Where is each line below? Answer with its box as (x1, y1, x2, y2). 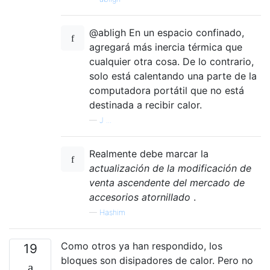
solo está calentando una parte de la (89, 70, 257, 82)
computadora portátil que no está (89, 84, 244, 96)
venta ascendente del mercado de (89, 177, 245, 189)
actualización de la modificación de (89, 162, 251, 174)
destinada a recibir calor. (89, 99, 202, 111)
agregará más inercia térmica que (89, 41, 242, 53)
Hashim (99, 208, 125, 217)
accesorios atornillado (89, 191, 190, 203)
